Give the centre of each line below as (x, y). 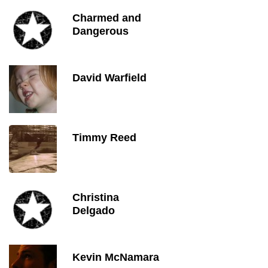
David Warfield (109, 78)
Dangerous (100, 31)
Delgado (94, 211)
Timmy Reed (104, 138)
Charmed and (107, 18)
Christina (96, 197)
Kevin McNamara (116, 257)
